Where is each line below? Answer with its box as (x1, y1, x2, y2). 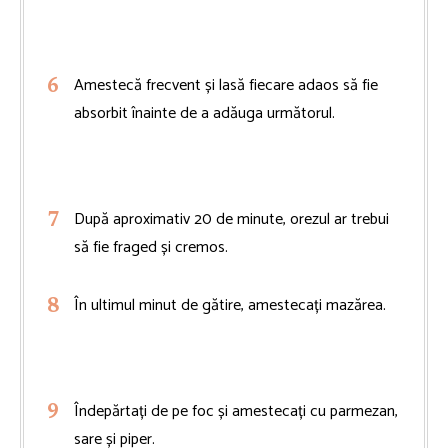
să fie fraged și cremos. (74, 233, 228, 261)
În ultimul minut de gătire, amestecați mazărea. (74, 291, 386, 319)
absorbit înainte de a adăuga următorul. (74, 99, 335, 127)
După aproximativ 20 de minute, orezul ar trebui (74, 205, 389, 233)
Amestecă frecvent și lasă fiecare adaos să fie (74, 71, 378, 99)
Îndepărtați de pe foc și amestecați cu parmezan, (74, 397, 398, 425)
